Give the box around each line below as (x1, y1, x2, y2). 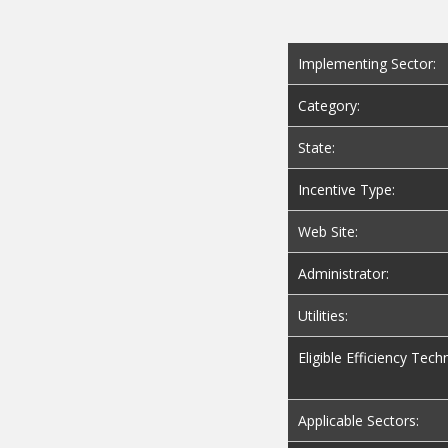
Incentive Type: (298, 180, 395, 200)
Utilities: (298, 306, 348, 326)
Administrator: (298, 264, 389, 284)
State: (298, 138, 335, 158)
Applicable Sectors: (298, 411, 419, 431)
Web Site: (298, 222, 358, 242)
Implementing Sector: (298, 54, 436, 74)
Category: (298, 96, 360, 116)
